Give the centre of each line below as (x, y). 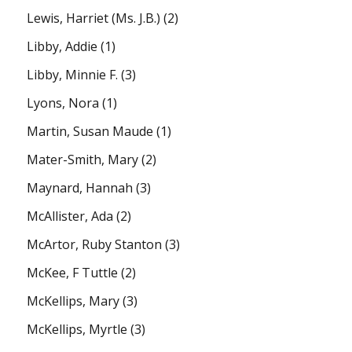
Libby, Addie (62, 46)
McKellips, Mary (73, 301)
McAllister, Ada (70, 216)
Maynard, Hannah (80, 187)
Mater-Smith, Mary (83, 159)
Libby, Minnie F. (73, 74)
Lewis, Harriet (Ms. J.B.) (94, 18)
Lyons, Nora (63, 103)
